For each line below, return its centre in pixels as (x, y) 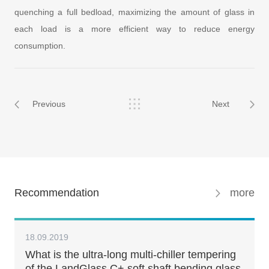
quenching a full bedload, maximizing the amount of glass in (134, 12)
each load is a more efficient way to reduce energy (134, 29)
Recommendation (56, 193)
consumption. (40, 45)
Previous (49, 104)
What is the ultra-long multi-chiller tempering (130, 254)
